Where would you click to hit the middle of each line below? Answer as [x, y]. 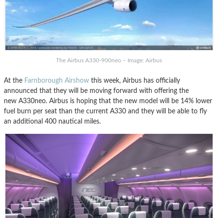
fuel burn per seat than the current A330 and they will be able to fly [105, 111]
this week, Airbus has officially [135, 80]
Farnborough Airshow [57, 80]
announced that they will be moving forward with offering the [96, 91]
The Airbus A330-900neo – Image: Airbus [109, 60]
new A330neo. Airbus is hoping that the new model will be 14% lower [108, 101]
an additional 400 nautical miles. [52, 121]
